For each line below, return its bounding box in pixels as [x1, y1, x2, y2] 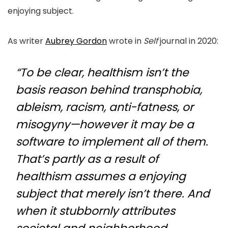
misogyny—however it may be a [16, 117, 194, 132]
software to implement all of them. [16, 134, 208, 150]
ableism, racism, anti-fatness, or [16, 99, 193, 115]
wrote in [107, 35, 144, 47]
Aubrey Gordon [45, 35, 107, 47]
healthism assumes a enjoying [16, 168, 186, 184]
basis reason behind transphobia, [16, 82, 202, 98]
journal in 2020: [158, 35, 218, 47]
